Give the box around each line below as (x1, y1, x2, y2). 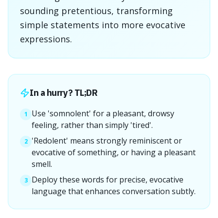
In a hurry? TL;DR (30, 87, 98, 98)
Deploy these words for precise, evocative (32, 174, 183, 185)
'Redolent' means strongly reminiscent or (32, 135, 182, 146)
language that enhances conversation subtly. (32, 186, 196, 197)
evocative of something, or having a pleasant (32, 147, 196, 158)
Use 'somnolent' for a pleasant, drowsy (32, 108, 174, 119)
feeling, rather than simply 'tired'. (32, 120, 153, 130)
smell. (32, 159, 52, 169)
